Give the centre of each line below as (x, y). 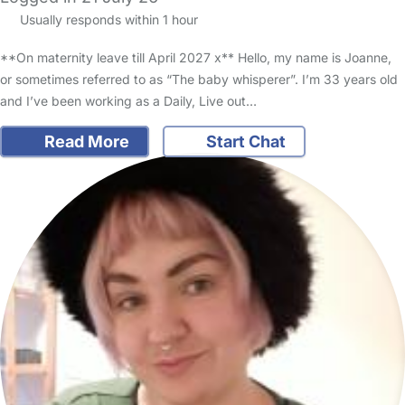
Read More (85, 142)
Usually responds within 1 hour (107, 19)
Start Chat (244, 142)
